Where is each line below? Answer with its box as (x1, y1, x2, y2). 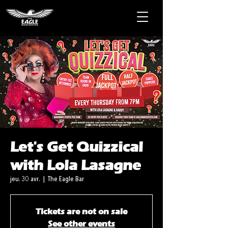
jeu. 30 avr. (10, 176, 40, 183)
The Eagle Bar (48, 176, 84, 183)
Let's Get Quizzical (10, 138, 143, 155)
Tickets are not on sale (36, 207, 127, 216)
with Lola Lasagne (10, 157, 141, 174)
